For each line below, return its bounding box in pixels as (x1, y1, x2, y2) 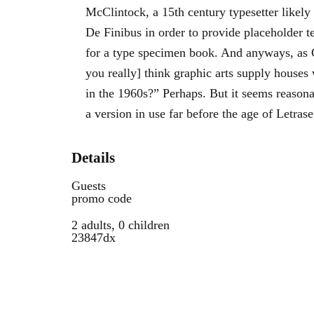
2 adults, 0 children (71, 218, 170, 233)
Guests (71, 179, 106, 193)
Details (71, 149, 115, 167)
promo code (71, 191, 132, 206)
